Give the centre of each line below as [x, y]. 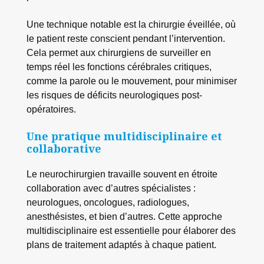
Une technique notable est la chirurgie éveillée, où [131, 24]
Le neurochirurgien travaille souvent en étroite [122, 174]
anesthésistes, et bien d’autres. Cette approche [124, 217]
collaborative [64, 149]
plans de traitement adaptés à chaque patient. [121, 245]
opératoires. [51, 109]
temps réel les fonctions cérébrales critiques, [119, 66]
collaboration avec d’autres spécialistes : [111, 188]
